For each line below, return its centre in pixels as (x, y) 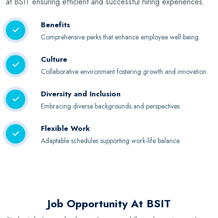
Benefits (55, 25)
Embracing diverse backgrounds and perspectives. (111, 106)
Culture (54, 59)
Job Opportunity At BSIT (109, 203)
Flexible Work (65, 128)
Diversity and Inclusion (81, 94)
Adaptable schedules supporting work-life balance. (111, 140)
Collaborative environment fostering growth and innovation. (124, 71)
